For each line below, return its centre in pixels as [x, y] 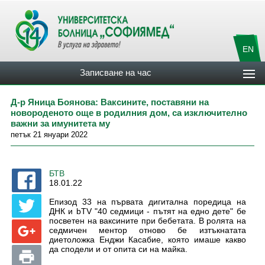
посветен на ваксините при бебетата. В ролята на [148, 221]
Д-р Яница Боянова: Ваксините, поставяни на [110, 102]
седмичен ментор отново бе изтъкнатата [148, 230]
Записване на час [116, 72]
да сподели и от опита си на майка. [118, 249]
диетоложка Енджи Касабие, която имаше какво [148, 240]
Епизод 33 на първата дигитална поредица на [148, 202]
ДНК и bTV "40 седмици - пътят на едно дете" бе [148, 211]
